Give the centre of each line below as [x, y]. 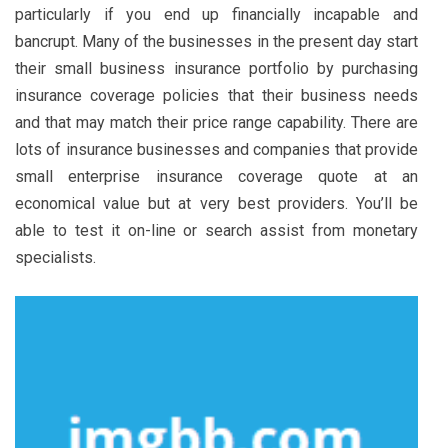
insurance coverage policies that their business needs [216, 95]
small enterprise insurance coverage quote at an [216, 176]
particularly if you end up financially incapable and [216, 14]
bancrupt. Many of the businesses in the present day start [216, 41]
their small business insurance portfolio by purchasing [216, 68]
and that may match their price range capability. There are [216, 122]
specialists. [55, 257]
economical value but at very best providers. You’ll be [216, 203]
